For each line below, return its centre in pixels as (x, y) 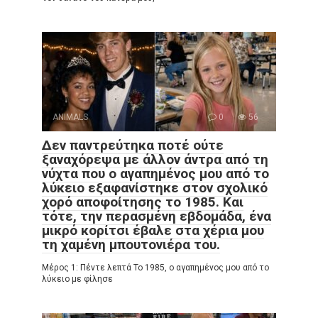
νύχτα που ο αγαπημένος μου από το (155, 173)
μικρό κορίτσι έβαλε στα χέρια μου (153, 230)
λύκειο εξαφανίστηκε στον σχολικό (155, 187)
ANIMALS (70, 117)
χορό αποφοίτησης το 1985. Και (143, 202)
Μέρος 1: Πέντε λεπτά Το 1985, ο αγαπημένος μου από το (155, 267)
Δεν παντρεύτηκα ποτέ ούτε (133, 145)
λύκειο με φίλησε (77, 279)
